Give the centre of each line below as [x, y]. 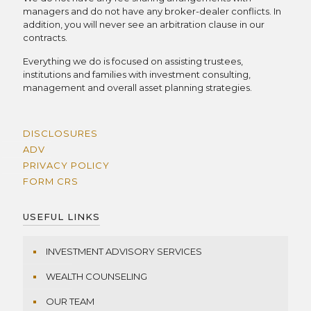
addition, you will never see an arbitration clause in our [144, 25]
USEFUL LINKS [61, 217]
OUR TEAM [70, 302]
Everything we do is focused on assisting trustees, [133, 61]
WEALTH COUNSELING [96, 277]
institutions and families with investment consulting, [137, 75]
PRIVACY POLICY [66, 166]
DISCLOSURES [60, 134]
